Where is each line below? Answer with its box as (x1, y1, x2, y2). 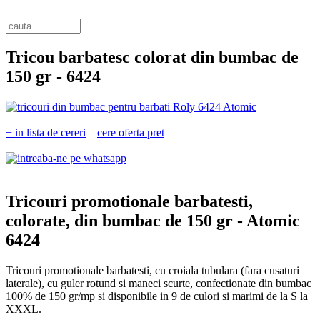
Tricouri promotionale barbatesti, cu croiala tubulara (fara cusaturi (6, 264, 299, 276)
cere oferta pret (97, 126, 164, 139)
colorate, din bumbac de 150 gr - (6, 211, 243, 230)
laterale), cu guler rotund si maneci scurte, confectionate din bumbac (6, 276, 311, 289)
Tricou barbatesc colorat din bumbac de (6, 47, 299, 66)
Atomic (243, 211, 300, 230)
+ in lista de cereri (6, 126, 86, 139)
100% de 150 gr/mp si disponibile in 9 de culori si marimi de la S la (6, 289, 308, 302)
